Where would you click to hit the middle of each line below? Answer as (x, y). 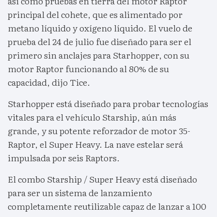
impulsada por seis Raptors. (64, 158)
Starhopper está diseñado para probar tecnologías (108, 104)
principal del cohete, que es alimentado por (95, 15)
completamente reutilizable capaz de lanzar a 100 (107, 206)
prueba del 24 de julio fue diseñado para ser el (100, 42)
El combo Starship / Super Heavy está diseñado (102, 179)
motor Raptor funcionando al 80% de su (88, 69)
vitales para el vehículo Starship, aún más (92, 117)
